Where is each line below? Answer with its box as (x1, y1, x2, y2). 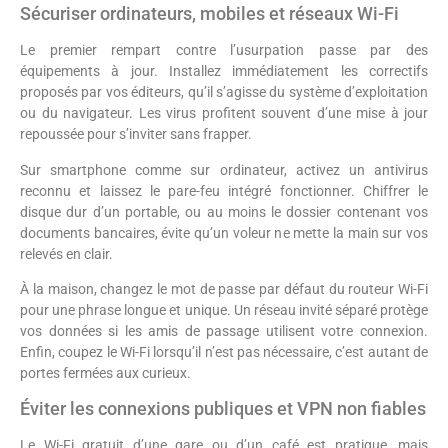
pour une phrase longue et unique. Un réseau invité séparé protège (20, 302, 428, 319)
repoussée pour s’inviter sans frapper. (20, 126, 252, 143)
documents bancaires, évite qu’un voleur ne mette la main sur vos (20, 224, 428, 241)
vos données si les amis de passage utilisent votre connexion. (20, 323, 428, 340)
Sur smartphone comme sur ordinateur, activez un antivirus (20, 161, 428, 178)
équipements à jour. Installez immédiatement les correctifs (20, 63, 428, 80)
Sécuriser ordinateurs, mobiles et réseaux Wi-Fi (20, 3, 399, 25)
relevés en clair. (20, 245, 113, 262)
